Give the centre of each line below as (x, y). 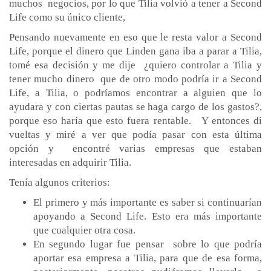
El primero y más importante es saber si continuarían (148, 202)
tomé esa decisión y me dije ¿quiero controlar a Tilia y (135, 65)
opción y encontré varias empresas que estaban (135, 148)
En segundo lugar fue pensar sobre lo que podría (148, 244)
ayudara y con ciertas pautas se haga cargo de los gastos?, (135, 106)
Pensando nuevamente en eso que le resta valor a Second (135, 37)
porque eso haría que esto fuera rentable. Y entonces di (135, 120)
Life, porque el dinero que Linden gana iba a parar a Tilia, (135, 51)
